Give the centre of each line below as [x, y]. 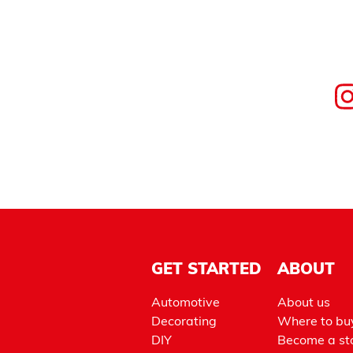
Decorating [184, 322]
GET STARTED [206, 270]
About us [304, 303]
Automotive [186, 303]
